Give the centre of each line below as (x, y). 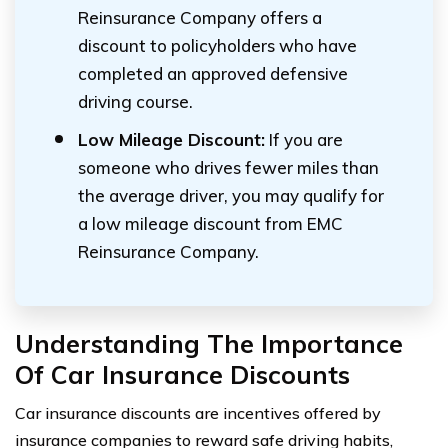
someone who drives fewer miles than (228, 167)
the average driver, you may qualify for (231, 195)
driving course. (135, 101)
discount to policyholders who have (217, 45)
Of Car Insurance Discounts (182, 374)
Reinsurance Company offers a (200, 17)
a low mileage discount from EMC (210, 223)
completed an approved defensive (213, 73)
